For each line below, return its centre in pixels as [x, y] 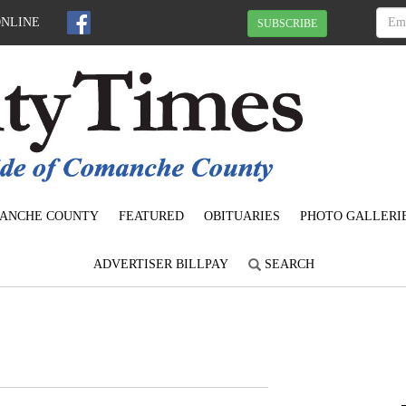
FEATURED [151, 217]
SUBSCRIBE [287, 23]
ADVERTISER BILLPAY [161, 265]
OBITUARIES [242, 217]
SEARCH [288, 265]
